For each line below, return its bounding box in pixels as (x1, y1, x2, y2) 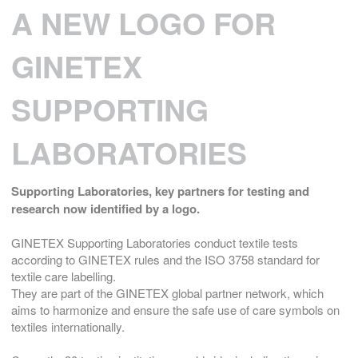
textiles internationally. (11, 317, 125, 335)
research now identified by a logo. (11, 199, 200, 217)
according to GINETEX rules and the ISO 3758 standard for (11, 250, 320, 268)
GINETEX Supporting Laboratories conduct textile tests (11, 233, 298, 251)
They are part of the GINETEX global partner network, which (11, 284, 324, 301)
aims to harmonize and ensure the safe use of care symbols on (11, 300, 340, 318)
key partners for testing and (155, 181, 309, 200)
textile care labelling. (11, 267, 116, 284)
